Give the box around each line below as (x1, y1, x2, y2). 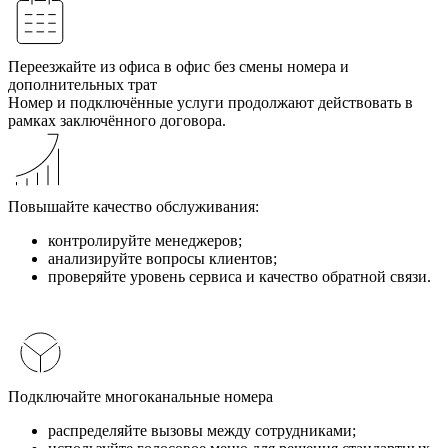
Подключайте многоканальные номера (8, 388, 273, 405)
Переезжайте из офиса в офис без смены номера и (8, 58, 349, 75)
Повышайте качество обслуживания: (8, 198, 259, 215)
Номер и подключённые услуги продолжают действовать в (8, 94, 413, 111)
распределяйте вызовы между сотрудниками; (48, 422, 356, 439)
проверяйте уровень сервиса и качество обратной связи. (48, 268, 431, 285)
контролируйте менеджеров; (48, 232, 242, 249)
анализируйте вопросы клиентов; (48, 250, 277, 267)
